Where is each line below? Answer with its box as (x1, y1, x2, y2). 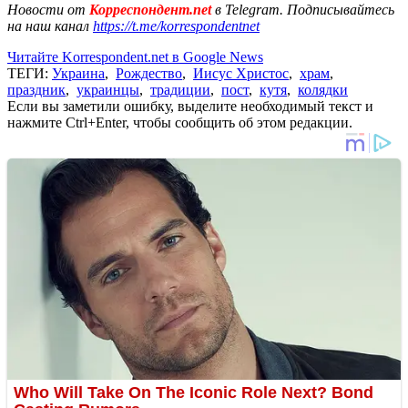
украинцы (76, 81, 139, 97)
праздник (7, 81, 66, 97)
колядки (298, 81, 348, 97)
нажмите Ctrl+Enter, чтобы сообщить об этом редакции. (7, 114, 352, 130)
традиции (150, 81, 210, 97)
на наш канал (7, 17, 93, 34)
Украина (52, 65, 105, 81)
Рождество (116, 65, 182, 81)
